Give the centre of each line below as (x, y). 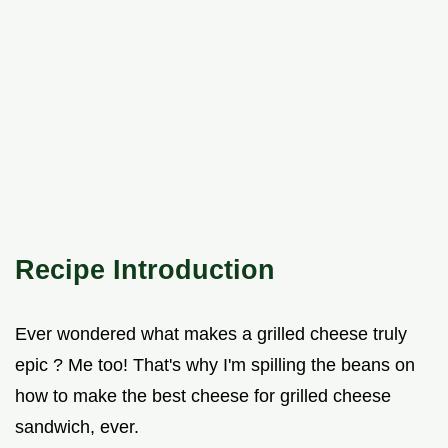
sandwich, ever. (77, 427)
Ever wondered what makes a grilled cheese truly (211, 334)
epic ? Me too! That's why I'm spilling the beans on (215, 365)
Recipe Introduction (145, 270)
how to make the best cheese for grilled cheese (203, 396)
